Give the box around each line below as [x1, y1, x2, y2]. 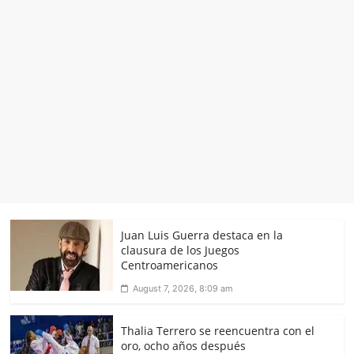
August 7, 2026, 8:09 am [133, 283, 234, 295]
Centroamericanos [121, 258, 219, 273]
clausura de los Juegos [121, 243, 240, 258]
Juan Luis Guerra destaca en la [121, 228, 284, 243]
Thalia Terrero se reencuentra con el [121, 323, 315, 339]
